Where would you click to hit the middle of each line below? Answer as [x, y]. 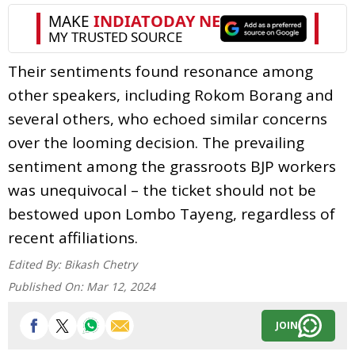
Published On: [47, 286]
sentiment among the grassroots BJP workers [172, 166]
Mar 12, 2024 [121, 286]
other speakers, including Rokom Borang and [171, 95]
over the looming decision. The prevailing [156, 142]
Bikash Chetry [101, 264]
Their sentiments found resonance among [160, 71]
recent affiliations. [73, 237]
